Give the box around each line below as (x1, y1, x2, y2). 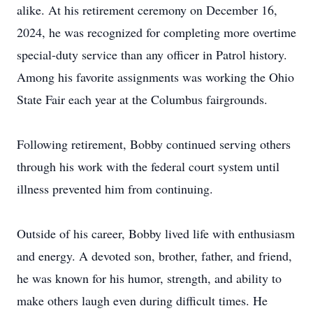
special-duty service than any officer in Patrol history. (17, 46, 287, 63)
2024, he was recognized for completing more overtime (17, 24, 296, 41)
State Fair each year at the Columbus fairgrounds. (17, 91, 268, 108)
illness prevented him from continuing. (17, 180, 213, 197)
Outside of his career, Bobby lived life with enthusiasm (17, 225, 295, 242)
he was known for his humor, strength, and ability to (17, 270, 282, 286)
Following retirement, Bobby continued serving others (17, 136, 291, 152)
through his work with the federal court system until (17, 158, 279, 175)
